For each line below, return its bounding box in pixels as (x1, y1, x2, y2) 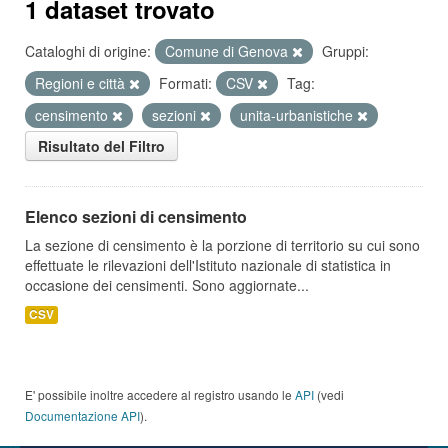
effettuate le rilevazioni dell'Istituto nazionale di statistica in (25, 255, 391, 275)
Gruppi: (322, 41, 369, 61)
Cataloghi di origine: (25, 41, 151, 61)
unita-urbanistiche (240, 105, 357, 125)
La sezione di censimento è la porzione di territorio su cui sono (25, 235, 420, 255)
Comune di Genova (165, 41, 292, 61)
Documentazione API (25, 407, 140, 424)
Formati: (159, 73, 212, 93)
